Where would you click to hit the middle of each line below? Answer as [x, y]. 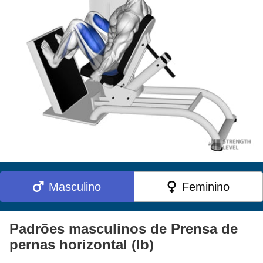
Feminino [206, 186]
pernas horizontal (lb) [82, 244]
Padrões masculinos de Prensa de [124, 228]
